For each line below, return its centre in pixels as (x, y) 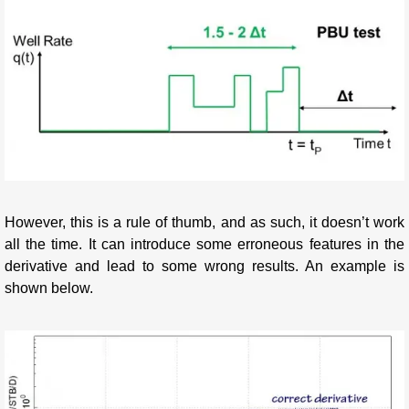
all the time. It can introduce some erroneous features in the (204, 244)
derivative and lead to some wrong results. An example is (204, 266)
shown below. (49, 288)
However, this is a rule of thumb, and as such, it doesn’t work (204, 222)
